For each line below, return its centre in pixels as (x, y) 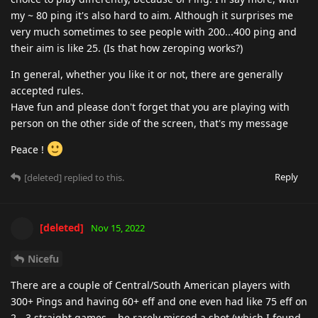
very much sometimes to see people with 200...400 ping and (154, 31)
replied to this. (93, 177)
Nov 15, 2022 (118, 227)
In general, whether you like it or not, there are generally (147, 74)
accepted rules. (47, 90)
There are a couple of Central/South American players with (150, 285)
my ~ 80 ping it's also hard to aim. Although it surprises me (152, 15)
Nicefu (43, 258)
